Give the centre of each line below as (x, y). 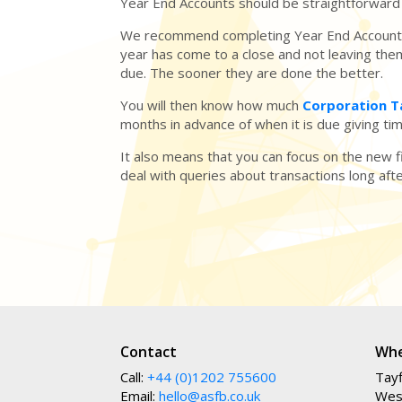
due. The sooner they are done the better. (252, 73)
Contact (149, 352)
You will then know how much (212, 105)
